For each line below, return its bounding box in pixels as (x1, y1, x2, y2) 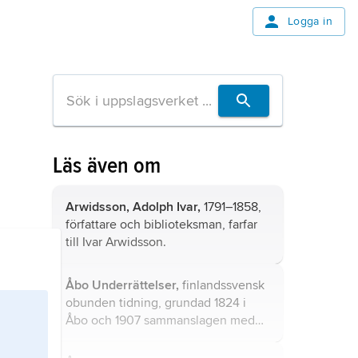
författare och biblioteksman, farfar (66, 217, 257, 233)
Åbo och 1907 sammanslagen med (66, 312, 255, 328)
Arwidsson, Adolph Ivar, (66, 199, 201, 215)
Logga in (287, 14, 332, 28)
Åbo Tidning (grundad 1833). (66, 330, 221, 346)
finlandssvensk (179, 277, 265, 293)
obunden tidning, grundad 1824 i (66, 295, 246, 311)
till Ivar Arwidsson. (66, 234, 166, 250)
